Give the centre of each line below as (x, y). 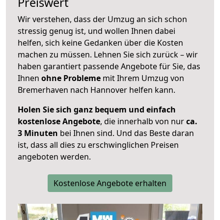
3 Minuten (38, 133)
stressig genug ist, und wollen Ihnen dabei (96, 31)
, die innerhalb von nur (143, 122)
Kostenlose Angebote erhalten (110, 183)
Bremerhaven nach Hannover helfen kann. (96, 90)
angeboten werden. (54, 157)
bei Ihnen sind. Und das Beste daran (126, 133)
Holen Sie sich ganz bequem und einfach (97, 110)
